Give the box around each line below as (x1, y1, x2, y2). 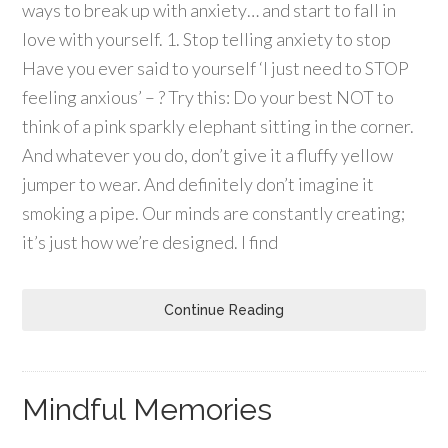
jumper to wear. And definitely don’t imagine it (22, 173, 375, 195)
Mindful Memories (22, 392, 273, 427)
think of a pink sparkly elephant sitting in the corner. (22, 115, 415, 137)
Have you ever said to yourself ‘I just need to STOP (22, 57, 410, 79)
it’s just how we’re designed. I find (22, 231, 279, 253)
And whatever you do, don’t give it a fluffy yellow (22, 144, 394, 166)
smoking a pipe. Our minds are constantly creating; (22, 202, 406, 224)
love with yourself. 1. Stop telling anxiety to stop (22, 28, 392, 50)
